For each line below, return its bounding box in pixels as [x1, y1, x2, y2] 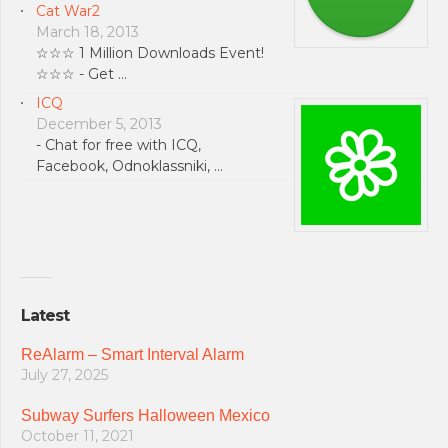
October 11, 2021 [21, 426, 134, 445]
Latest [21, 305, 69, 325]
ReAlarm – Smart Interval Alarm [21, 345, 244, 363]
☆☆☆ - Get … [36, 64, 127, 83]
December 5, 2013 [36, 114, 162, 133]
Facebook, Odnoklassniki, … [36, 156, 223, 175]
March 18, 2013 [36, 22, 139, 41]
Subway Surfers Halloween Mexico [21, 406, 270, 424]
